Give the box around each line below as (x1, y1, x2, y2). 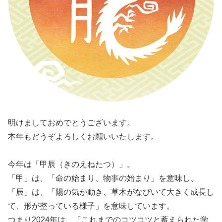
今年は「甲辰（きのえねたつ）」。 (8, 160, 135, 169)
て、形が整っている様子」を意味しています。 (8, 202, 174, 211)
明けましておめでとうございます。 (8, 118, 135, 127)
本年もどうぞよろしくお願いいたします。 (8, 132, 159, 141)
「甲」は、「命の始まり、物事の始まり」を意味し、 (8, 174, 198, 183)
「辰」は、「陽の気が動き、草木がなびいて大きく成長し (8, 188, 214, 197)
